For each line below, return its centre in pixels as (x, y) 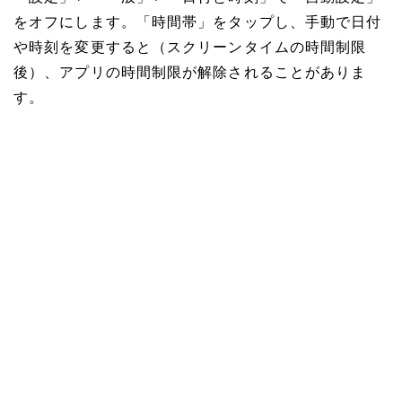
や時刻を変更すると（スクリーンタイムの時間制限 (190, 48)
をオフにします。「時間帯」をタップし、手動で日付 (198, 23)
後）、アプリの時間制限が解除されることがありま (190, 74)
